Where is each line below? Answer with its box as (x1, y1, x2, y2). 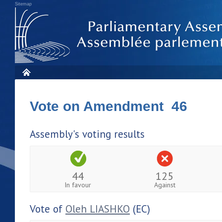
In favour (64, 180, 92, 189)
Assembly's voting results (30, 127, 145, 141)
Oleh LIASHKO (65, 202, 130, 216)
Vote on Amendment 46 (30, 99, 187, 114)
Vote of (30, 202, 65, 216)
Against (154, 180, 175, 189)
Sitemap (15, 1, 32, 6)
